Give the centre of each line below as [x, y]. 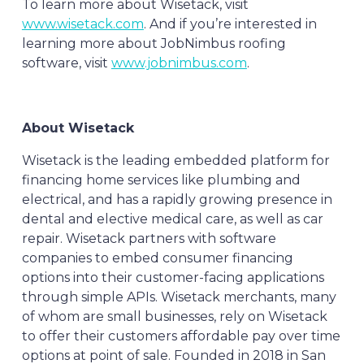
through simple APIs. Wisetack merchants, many [179, 297]
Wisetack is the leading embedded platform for [175, 160]
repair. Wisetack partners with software [149, 238]
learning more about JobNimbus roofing [154, 43]
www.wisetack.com [82, 24]
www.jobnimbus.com [179, 63]
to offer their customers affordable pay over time [181, 336]
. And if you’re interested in [230, 24]
